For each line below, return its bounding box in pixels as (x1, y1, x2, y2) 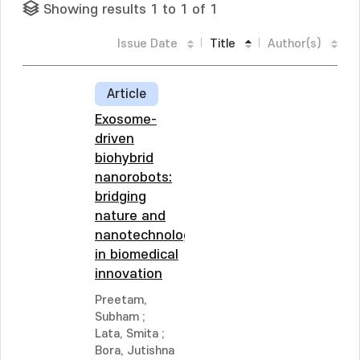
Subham (95, 310, 139, 324)
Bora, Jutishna (95, 344, 174, 358)
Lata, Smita (95, 327, 158, 341)
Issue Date (117, 37, 178, 51)
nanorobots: (95, 170, 172, 185)
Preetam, (95, 293, 147, 307)
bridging (95, 190, 146, 204)
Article (107, 87, 146, 101)
